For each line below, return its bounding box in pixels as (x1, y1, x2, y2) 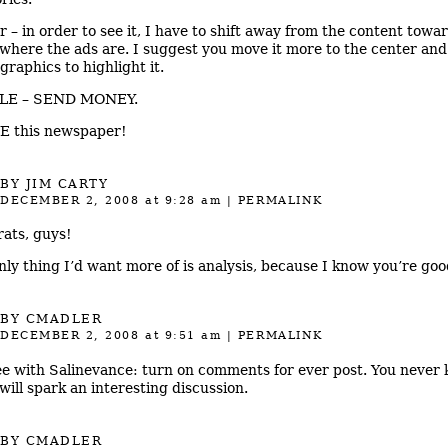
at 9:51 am (139, 329, 222, 343)
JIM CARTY (25, 176, 109, 191)
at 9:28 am (139, 194, 222, 207)
